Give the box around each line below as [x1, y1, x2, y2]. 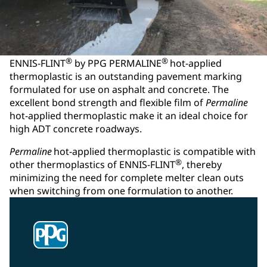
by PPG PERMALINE [72, 57, 162, 70]
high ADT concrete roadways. [10, 122, 142, 136]
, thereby [182, 158, 222, 172]
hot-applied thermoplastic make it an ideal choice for [10, 109, 248, 123]
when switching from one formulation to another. [10, 184, 233, 198]
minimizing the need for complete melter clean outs [10, 171, 244, 185]
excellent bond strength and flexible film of [10, 96, 206, 110]
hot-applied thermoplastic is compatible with [52, 145, 256, 159]
